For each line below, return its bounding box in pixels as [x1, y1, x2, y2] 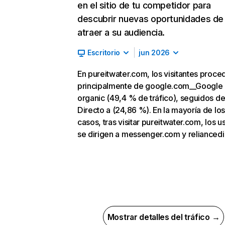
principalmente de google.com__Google [77, 81, 223, 91]
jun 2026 [139, 48, 170, 57]
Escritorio [87, 48, 121, 57]
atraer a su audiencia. [77, 27, 165, 38]
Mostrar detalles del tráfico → [107, 212, 220, 222]
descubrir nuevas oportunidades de [77, 14, 224, 24]
